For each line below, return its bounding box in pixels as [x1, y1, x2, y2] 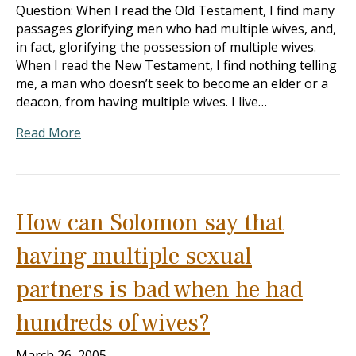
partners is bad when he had [16, 274, 303, 305]
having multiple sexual [16, 241, 252, 272]
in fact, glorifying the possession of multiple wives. [16, 38, 316, 56]
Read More [16, 124, 81, 141]
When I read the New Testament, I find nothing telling [16, 56, 337, 74]
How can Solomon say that [16, 207, 284, 238]
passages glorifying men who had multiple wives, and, [16, 20, 336, 37]
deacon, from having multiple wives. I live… [16, 93, 267, 110]
